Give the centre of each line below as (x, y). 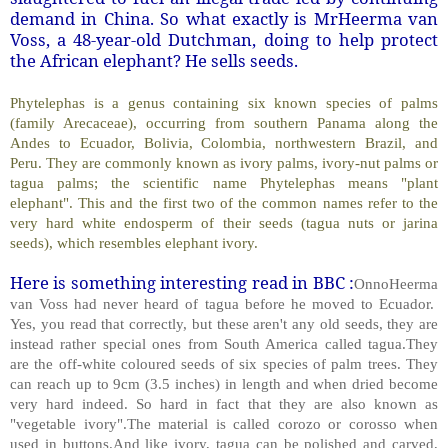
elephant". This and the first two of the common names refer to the (224, 202)
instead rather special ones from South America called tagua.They (224, 343)
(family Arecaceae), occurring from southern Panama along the (224, 122)
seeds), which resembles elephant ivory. (134, 242)
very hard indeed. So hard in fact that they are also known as (224, 403)
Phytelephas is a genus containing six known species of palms (224, 102)
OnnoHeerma (396, 283)
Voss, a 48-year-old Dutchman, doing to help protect (224, 39)
